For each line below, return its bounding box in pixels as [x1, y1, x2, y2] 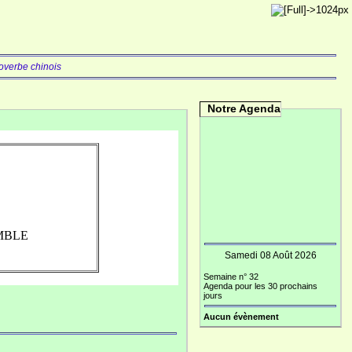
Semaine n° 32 [203, 272, 258, 281]
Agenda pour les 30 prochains [203, 281, 317, 291]
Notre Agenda [207, 102, 280, 115]
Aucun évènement [203, 312, 279, 321]
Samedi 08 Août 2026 [224, 250, 317, 261]
